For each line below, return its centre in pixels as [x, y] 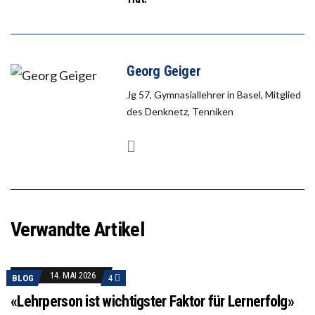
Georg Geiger [164, 71]
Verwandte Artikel [78, 229]
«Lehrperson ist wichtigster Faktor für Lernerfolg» [152, 301]
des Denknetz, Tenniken [180, 111]
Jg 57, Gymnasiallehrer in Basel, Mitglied [214, 94]
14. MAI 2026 [73, 275]
